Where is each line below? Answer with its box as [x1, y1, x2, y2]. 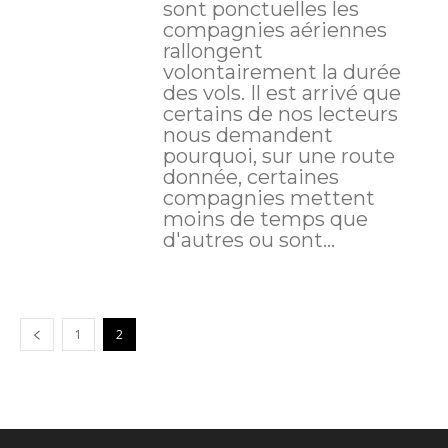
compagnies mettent [162, 185, 375, 210]
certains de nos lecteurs [162, 101, 398, 126]
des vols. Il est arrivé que [162, 80, 250, 105]
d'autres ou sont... [162, 227, 335, 252]
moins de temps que [162, 206, 368, 231]
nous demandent [162, 122, 333, 147]
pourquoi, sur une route [162, 143, 395, 168]
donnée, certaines [162, 164, 339, 189]
